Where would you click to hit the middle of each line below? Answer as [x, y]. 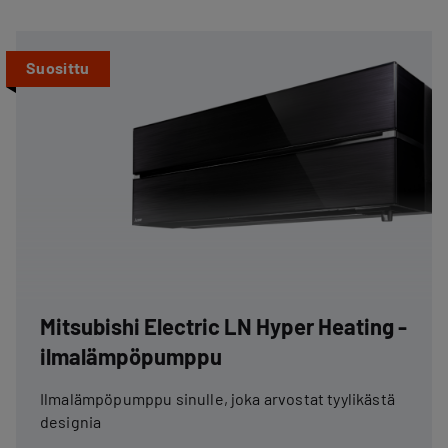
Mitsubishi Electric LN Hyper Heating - [223, 326]
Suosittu [58, 67]
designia [71, 421]
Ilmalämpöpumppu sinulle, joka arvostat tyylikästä [217, 398]
